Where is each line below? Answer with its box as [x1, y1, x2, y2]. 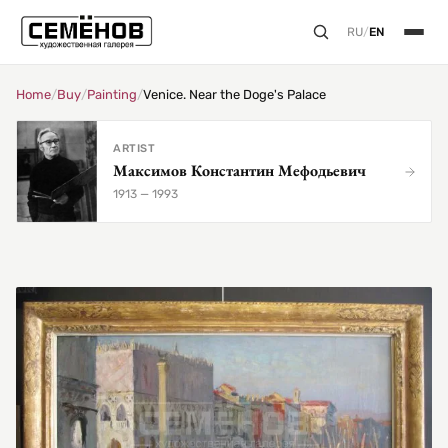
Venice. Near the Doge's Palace [143, 87, 326, 102]
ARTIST [113, 141, 156, 155]
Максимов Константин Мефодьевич [113, 159, 366, 181]
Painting [87, 87, 137, 102]
